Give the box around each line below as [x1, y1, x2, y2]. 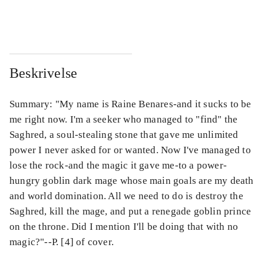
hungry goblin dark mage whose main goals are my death [9, 175, 254, 187]
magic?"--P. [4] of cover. [9, 236, 114, 248]
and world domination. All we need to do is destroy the [9, 190, 243, 202]
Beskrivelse [9, 65, 78, 81]
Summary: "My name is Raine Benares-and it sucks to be [9, 98, 252, 110]
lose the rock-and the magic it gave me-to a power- [9, 160, 227, 171]
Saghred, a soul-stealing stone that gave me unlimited [9, 129, 239, 141]
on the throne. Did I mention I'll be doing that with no [9, 221, 239, 233]
